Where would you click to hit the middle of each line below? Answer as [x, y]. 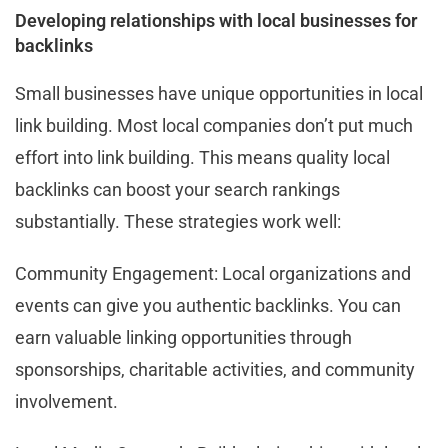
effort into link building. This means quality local [202, 157]
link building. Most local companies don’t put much [214, 125]
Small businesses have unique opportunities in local [219, 93]
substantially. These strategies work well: [178, 221]
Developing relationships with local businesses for [216, 20]
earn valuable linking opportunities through [183, 337]
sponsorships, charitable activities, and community [215, 369]
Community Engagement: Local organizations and [213, 273]
